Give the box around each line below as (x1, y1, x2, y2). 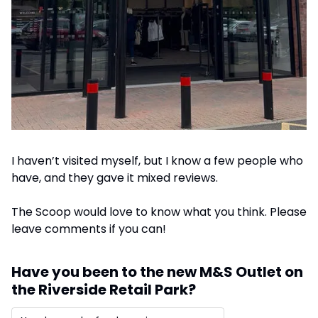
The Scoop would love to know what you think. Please (11, 203, 307, 220)
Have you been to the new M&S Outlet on (11, 261, 303, 282)
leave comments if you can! (11, 220, 166, 237)
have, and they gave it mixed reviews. (11, 169, 221, 186)
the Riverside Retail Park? (11, 279, 196, 300)
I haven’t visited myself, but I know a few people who (11, 152, 303, 169)
